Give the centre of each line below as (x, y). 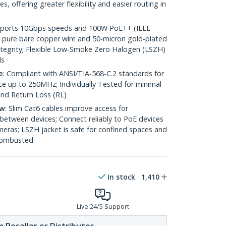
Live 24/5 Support (103, 207)
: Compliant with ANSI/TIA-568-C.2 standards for (83, 73)
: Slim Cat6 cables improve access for (67, 108)
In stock (121, 177)
